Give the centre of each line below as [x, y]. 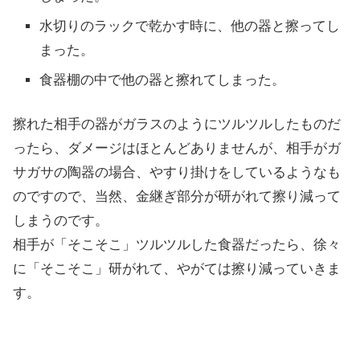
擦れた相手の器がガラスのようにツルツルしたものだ [177, 125]
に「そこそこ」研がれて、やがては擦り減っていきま [177, 269]
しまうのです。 [61, 221]
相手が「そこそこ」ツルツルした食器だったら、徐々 [177, 245]
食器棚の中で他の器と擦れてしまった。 [162, 80]
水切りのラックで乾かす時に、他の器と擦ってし [189, 27]
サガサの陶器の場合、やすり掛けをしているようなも [177, 173]
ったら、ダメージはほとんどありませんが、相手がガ [177, 149]
